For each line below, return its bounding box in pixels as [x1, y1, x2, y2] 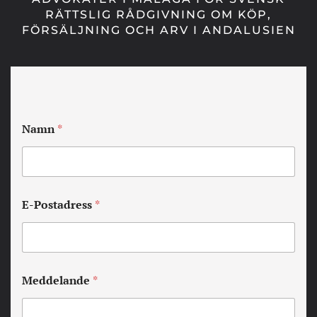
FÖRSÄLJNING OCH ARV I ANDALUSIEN [21, 23, 296, 37]
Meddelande [22, 272, 93, 288]
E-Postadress [22, 197, 95, 212]
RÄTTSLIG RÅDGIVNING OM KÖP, [45, 8, 272, 21]
